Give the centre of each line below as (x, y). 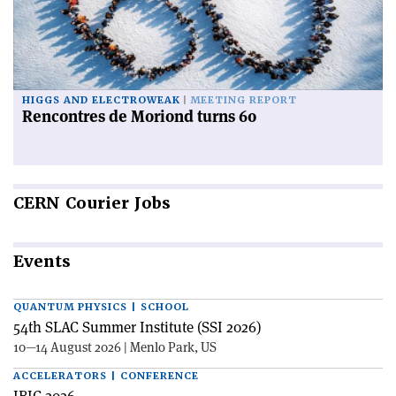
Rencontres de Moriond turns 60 (140, 117)
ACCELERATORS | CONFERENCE (106, 377)
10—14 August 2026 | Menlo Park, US (115, 347)
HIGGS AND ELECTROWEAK (101, 101)
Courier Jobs (115, 203)
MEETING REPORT (244, 101)
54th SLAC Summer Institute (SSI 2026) (137, 327)
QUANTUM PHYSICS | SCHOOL (101, 308)
